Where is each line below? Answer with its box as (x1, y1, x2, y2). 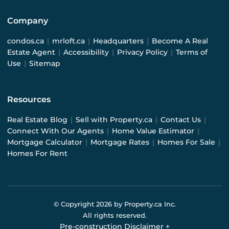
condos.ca (7, 36, 44, 46)
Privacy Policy (117, 48, 168, 57)
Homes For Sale (157, 138, 215, 147)
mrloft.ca (52, 36, 85, 46)
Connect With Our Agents (7, 126, 104, 136)
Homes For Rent (7, 149, 67, 158)
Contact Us (161, 115, 201, 125)
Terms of (176, 48, 208, 57)
